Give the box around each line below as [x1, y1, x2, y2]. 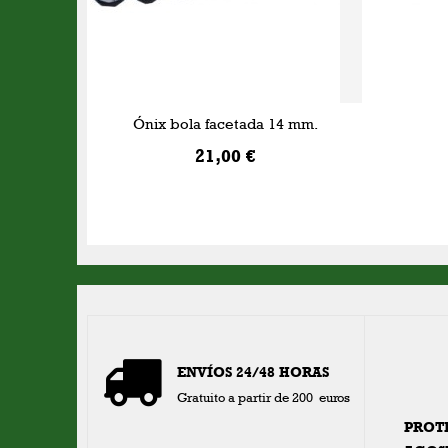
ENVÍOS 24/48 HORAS [177, 363, 330, 381]
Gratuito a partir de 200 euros [177, 389, 351, 406]
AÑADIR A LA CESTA [177, 288, 275, 301]
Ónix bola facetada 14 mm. [133, 114, 319, 133]
